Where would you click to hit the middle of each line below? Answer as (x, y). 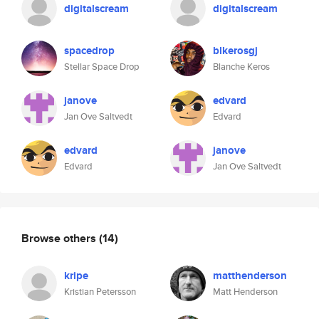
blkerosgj (235, 51)
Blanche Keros (241, 67)
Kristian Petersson (100, 292)
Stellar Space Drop (102, 67)
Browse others (60, 238)
